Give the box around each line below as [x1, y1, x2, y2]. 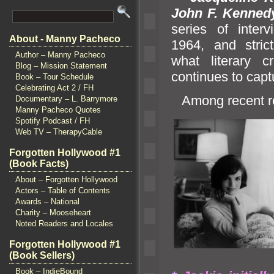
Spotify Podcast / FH [15, 116, 90, 125]
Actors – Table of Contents [15, 186, 110, 195]
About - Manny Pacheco [9, 34, 120, 44]
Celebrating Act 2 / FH [15, 83, 94, 92]
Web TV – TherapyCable [15, 127, 102, 136]
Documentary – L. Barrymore [15, 94, 117, 103]
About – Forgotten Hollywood [15, 175, 117, 184]
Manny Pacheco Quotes [15, 105, 101, 114]
